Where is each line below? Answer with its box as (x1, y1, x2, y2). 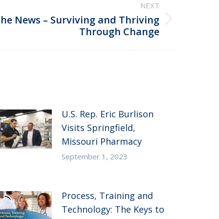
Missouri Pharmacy (62, 135, 142, 147)
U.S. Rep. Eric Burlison (62, 108, 154, 120)
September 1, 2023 (62, 151, 128, 161)
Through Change (79, 24, 159, 38)
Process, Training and (62, 189, 153, 201)
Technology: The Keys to (62, 203, 165, 215)
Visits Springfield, (62, 121, 136, 133)
